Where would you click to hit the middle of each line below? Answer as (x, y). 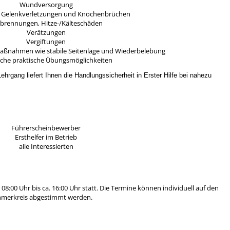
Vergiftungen (46, 42)
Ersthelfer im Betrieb (46, 137)
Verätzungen (46, 33)
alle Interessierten (46, 146)
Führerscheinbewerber (46, 128)
